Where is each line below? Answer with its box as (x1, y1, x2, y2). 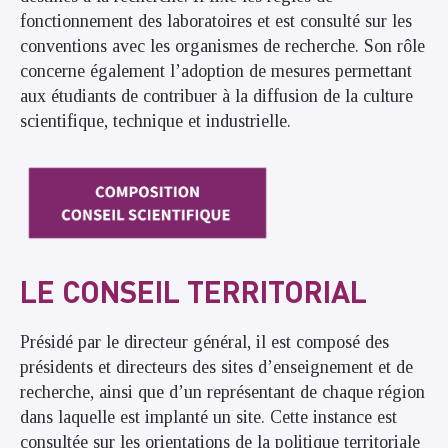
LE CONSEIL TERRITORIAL (20, 271, 367, 310)
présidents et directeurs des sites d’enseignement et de (20, 357, 413, 378)
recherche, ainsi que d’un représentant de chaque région (20, 382, 425, 403)
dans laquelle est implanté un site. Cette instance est (20, 407, 397, 428)
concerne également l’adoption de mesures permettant (20, 60, 412, 81)
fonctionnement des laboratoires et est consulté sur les (20, 10, 412, 31)
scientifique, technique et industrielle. (20, 110, 291, 131)
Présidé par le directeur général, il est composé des (20, 332, 389, 353)
